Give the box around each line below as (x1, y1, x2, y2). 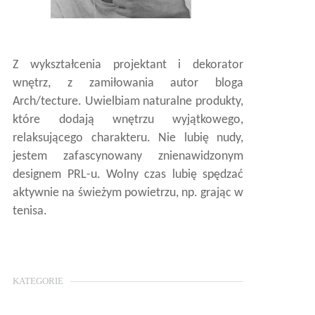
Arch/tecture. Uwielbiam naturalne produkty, (13, 95, 243, 109)
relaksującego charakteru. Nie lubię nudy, (13, 131, 243, 146)
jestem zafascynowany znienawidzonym (13, 150, 243, 164)
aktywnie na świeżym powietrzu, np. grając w (13, 186, 243, 200)
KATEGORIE (13, 276, 64, 287)
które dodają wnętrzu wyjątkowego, (13, 113, 243, 127)
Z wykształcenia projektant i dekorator (13, 58, 243, 72)
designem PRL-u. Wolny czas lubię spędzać (13, 168, 243, 182)
